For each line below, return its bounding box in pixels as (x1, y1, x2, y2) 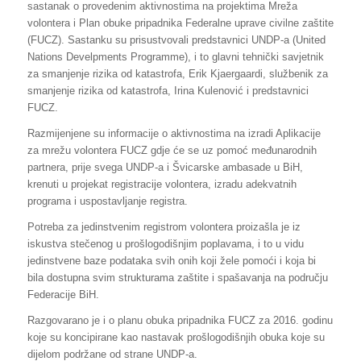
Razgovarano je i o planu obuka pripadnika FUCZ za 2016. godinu (27, 313, 333, 326)
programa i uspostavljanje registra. (27, 194, 188, 207)
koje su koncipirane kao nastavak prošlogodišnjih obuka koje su (27, 330, 325, 343)
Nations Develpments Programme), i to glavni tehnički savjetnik (27, 50, 324, 63)
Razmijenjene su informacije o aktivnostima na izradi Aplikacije (27, 127, 321, 139)
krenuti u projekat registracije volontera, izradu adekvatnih (27, 177, 297, 190)
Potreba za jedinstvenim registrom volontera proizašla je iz (27, 220, 301, 233)
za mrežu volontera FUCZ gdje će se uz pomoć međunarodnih (27, 143, 317, 156)
